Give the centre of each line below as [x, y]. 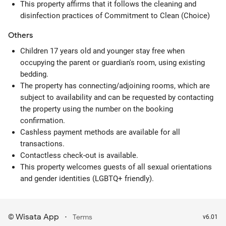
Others [20, 35]
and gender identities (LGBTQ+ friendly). [87, 179]
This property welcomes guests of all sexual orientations [116, 167]
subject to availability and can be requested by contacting [117, 97]
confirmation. [43, 121]
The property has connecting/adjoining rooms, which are [115, 86]
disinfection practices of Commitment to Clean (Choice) [115, 16]
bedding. [34, 74]
